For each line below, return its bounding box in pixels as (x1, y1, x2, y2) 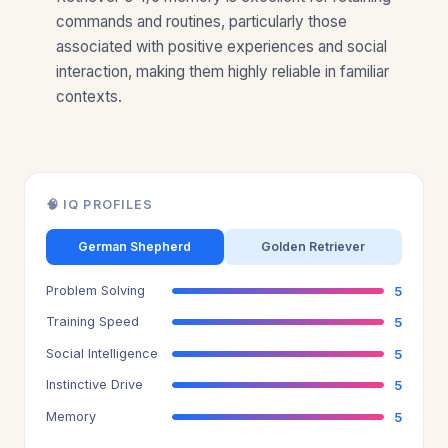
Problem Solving (45, 282, 145, 298)
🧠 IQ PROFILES (45, 196, 154, 212)
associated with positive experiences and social (56, 37, 387, 57)
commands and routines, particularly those (56, 12, 347, 32)
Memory (45, 408, 96, 424)
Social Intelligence (45, 345, 158, 361)
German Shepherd (78, 239, 192, 255)
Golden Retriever (261, 239, 366, 255)
